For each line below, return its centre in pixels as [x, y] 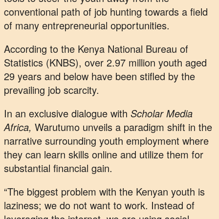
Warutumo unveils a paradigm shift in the [122, 127]
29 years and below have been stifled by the [99, 76]
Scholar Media [162, 113]
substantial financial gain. [58, 168]
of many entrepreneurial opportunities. [87, 25]
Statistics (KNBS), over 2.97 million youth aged [105, 63]
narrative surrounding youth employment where [106, 141]
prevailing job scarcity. [52, 90]
